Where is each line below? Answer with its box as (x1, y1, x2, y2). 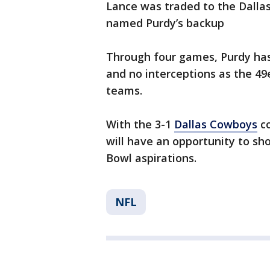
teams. (106, 83, 145, 98)
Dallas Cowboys (174, 117, 257, 132)
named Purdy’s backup (106, 16, 224, 31)
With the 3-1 (106, 117, 174, 132)
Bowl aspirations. (106, 151, 196, 166)
